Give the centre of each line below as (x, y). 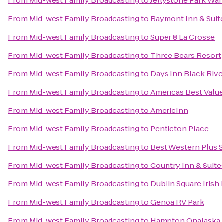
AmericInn (169, 110)
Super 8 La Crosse (182, 37)
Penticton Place (179, 129)
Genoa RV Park (177, 202)
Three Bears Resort (186, 55)
